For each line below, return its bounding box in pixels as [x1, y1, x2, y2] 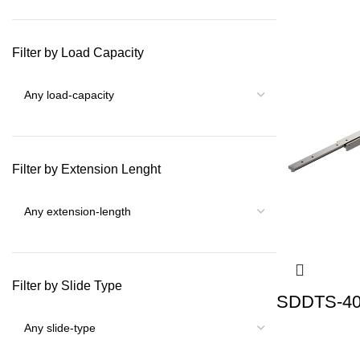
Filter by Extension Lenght [12, 162, 161, 176]
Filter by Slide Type [12, 279, 122, 292]
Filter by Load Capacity [12, 46, 144, 59]
